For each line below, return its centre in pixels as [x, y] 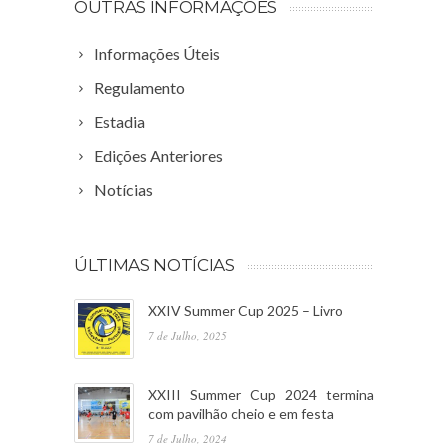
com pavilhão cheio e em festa [241, 413]
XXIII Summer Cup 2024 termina [261, 394]
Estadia [119, 121]
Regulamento [139, 87]
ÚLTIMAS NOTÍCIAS [154, 264]
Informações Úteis [157, 53]
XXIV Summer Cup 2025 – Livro [245, 310]
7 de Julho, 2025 [187, 335]
